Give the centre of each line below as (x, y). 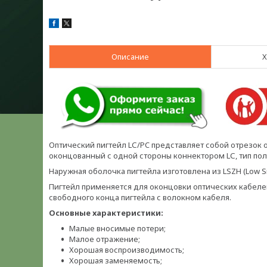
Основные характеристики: (106, 213)
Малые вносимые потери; (117, 228)
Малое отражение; (105, 239)
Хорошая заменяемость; (116, 260)
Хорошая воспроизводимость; (127, 250)
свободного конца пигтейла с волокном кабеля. (140, 197)
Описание (130, 57)
